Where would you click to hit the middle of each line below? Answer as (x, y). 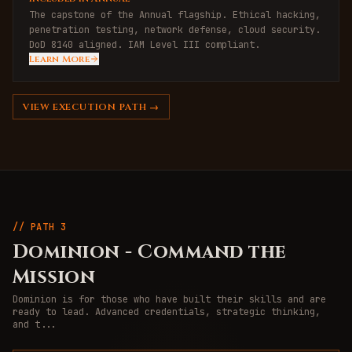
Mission (54, 277)
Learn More (59, 59)
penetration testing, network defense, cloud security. (175, 29)
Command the (212, 252)
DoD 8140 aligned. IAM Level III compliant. (145, 44)
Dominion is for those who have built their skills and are (169, 299)
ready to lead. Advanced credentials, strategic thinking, (167, 312)
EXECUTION (84, 106)
